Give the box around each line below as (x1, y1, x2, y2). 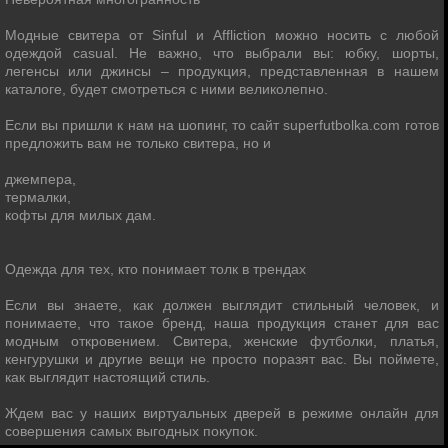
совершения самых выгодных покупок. (5, 423, 258, 439)
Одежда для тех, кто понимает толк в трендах (5, 261, 306, 277)
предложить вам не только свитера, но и (5, 135, 271, 151)
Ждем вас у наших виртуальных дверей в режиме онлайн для (5, 405, 439, 421)
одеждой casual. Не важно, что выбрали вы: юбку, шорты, (5, 45, 439, 61)
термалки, (5, 189, 71, 205)
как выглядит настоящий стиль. (5, 369, 210, 385)
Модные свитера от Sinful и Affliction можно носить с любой (5, 27, 439, 43)
